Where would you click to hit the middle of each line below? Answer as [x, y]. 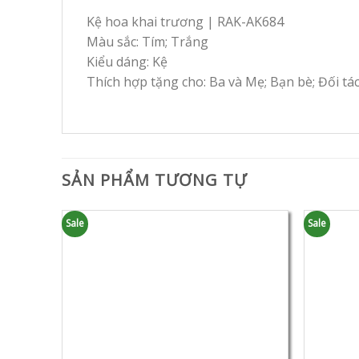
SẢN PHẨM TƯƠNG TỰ [154, 179]
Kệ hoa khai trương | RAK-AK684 [185, 21]
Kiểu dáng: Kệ [127, 61]
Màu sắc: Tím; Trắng [147, 41]
